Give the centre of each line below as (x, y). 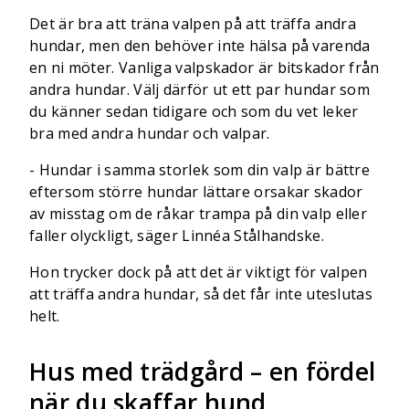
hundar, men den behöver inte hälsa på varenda (200, 46)
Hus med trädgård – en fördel (203, 372)
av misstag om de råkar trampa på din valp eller (199, 214)
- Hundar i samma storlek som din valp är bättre (200, 170)
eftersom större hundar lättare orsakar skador (196, 192)
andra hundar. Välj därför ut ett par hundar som (200, 89)
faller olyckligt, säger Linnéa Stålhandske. (177, 236)
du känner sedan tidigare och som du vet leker (194, 111)
